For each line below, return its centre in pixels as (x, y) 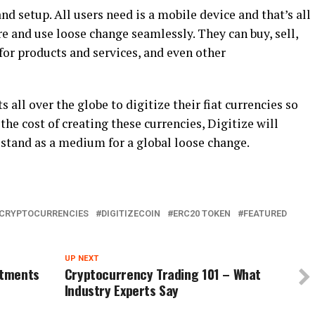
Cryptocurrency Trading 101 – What (163, 274)
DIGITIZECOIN (131, 213)
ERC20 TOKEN (202, 213)
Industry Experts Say (122, 290)
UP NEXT (81, 258)
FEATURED (265, 213)
